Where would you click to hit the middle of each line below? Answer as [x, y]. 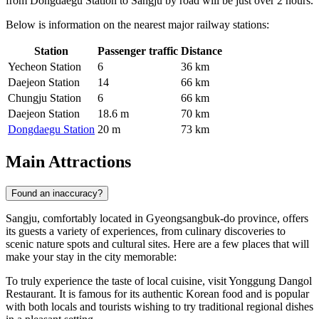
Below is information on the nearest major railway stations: [137, 24]
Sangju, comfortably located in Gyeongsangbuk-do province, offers [157, 218]
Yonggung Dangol [270, 281]
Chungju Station [45, 98]
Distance [202, 51]
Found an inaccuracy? [57, 193]
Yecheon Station [45, 66]
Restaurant [30, 293]
